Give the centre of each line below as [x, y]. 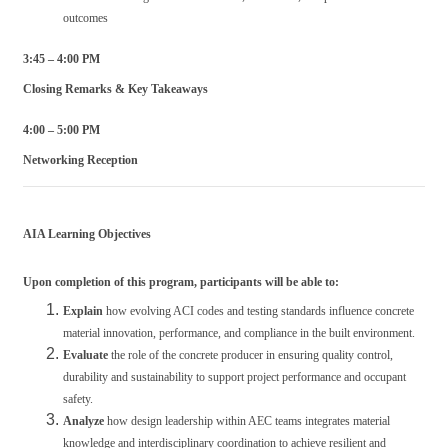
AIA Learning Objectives [87, 234]
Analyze [83, 421]
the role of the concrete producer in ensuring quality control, [250, 355]
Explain [83, 311]
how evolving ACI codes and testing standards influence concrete [258, 311]
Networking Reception [80, 160]
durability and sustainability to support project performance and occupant [234, 377]
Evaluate [85, 355]
